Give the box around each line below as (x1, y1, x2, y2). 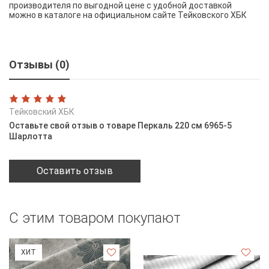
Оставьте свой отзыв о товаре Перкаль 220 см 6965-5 (9, 120, 232, 130)
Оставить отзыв (37, 165, 113, 177)
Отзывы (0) (9, 58, 70, 71)
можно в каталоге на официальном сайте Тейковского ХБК (9, 10, 247, 20)
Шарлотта (9, 131, 52, 141)
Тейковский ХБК (9, 106, 74, 116)
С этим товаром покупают (9, 209, 181, 226)
